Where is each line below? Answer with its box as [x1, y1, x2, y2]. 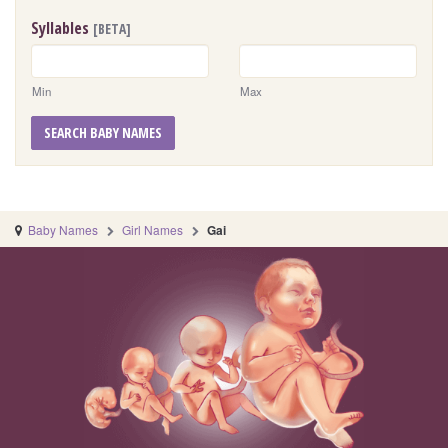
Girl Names [122, 221, 184, 239]
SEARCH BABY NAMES [44, 123, 162, 143]
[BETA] [93, 19, 131, 39]
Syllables [31, 17, 93, 40]
